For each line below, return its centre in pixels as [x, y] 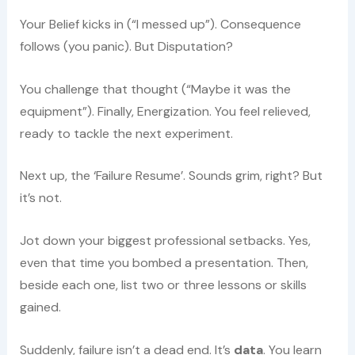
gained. [40, 307]
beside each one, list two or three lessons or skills [163, 284]
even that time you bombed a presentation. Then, [164, 262]
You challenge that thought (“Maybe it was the [155, 89]
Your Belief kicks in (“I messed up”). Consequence [160, 25]
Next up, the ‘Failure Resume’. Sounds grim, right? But [171, 176]
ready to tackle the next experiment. [126, 133]
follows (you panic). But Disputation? [126, 47]
